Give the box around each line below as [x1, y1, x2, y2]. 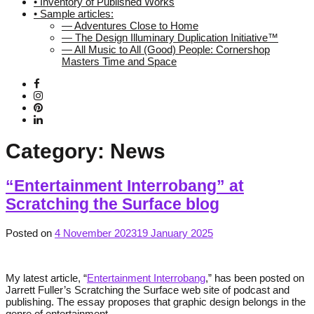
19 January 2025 [137, 226, 213, 239]
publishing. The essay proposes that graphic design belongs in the [6, 295, 306, 308]
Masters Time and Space [62, 55, 177, 67]
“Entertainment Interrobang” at [6, 177, 244, 196]
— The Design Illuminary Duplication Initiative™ [62, 31, 278, 43]
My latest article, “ [6, 271, 87, 284]
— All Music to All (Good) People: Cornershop [62, 43, 270, 55]
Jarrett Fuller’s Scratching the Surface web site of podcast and [6, 283, 289, 296]
